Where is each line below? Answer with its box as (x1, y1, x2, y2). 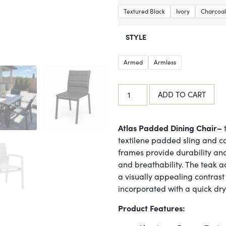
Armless (154, 58, 176, 67)
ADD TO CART (158, 89, 206, 99)
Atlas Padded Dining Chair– (118, 122, 222, 133)
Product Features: (118, 202, 185, 214)
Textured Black (124, 7, 165, 15)
